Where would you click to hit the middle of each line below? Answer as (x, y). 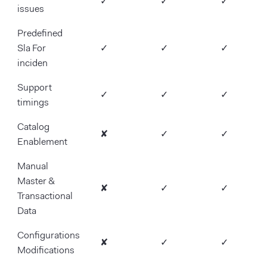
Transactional (45, 197)
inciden (32, 64)
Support (35, 89)
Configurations (49, 236)
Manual (33, 167)
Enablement (42, 143)
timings (33, 103)
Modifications (46, 251)
